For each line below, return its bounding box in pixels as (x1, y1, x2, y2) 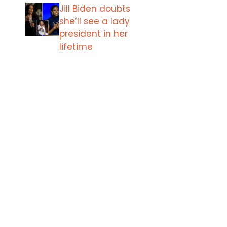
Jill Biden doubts (59, 3, 130, 15)
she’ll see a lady (59, 15, 130, 27)
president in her (59, 28, 128, 40)
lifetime (59, 41, 93, 53)
